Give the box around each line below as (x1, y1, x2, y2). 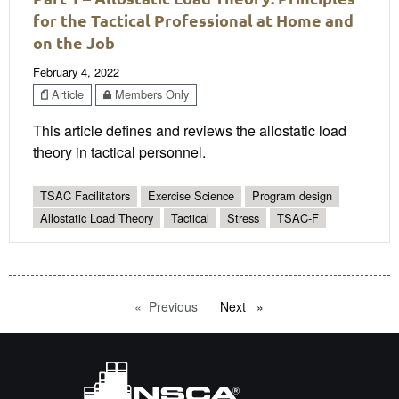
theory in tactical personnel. (33, 142, 206, 163)
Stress (227, 208, 259, 226)
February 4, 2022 (33, 62, 119, 80)
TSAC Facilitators (40, 187, 130, 205)
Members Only (111, 85, 189, 102)
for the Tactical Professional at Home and (33, 9, 354, 30)
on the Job (33, 31, 115, 53)
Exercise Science (148, 187, 234, 205)
